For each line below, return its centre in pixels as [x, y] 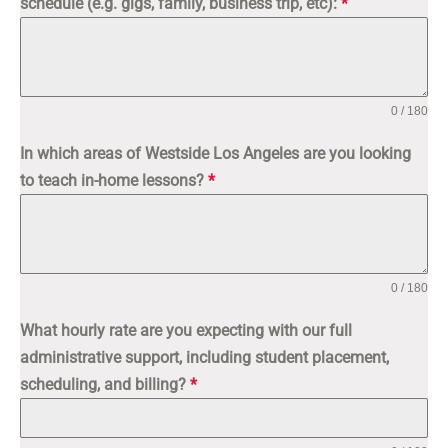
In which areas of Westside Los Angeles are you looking [215, 153]
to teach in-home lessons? [114, 180]
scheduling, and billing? [105, 384]
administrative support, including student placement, [204, 357]
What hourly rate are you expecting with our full [186, 330]
